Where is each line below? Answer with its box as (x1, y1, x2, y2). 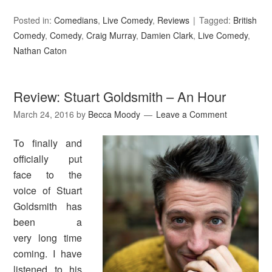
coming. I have (13, 246, 82, 261)
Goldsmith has (13, 199, 82, 214)
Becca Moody (88, 108, 141, 121)
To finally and (13, 136, 82, 151)
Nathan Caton (13, 44, 67, 57)
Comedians (54, 14, 98, 27)
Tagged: (199, 14, 234, 27)
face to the (13, 168, 82, 182)
